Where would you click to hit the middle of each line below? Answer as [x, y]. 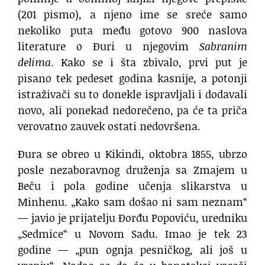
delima [34, 62]
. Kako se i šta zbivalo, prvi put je [149, 62]
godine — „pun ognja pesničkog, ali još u [132, 249]
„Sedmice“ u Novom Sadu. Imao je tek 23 [132, 233]
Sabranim [223, 46]
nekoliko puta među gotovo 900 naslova [132, 30]
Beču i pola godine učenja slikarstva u [132, 185]
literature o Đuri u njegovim [109, 46]
